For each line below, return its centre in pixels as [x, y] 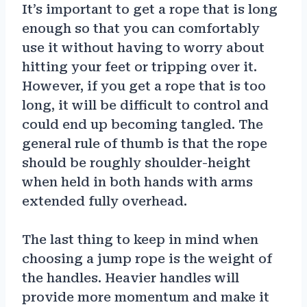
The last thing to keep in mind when [140, 239]
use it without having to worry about [143, 47]
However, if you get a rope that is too [144, 86]
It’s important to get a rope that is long [150, 9]
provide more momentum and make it [146, 297]
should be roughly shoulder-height [136, 162]
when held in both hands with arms [137, 182]
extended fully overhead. [105, 201]
